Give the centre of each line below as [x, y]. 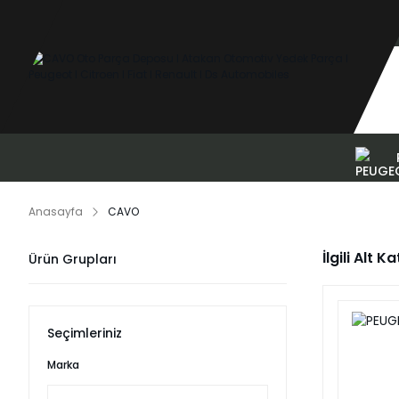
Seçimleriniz [85, 333]
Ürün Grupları [73, 259]
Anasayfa [56, 212]
